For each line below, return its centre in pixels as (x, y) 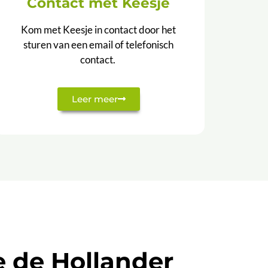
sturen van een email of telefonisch (98, 44)
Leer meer (95, 99)
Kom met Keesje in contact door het (98, 29)
